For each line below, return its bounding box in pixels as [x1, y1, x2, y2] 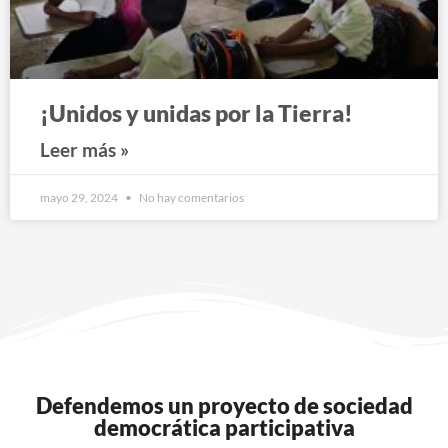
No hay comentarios [137, 189, 244, 205]
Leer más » [40, 137, 129, 161]
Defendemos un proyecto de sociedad [35, 391, 413, 419]
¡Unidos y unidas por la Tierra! [40, 98, 353, 127]
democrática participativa [93, 413, 355, 441]
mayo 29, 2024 [40, 189, 120, 205]
